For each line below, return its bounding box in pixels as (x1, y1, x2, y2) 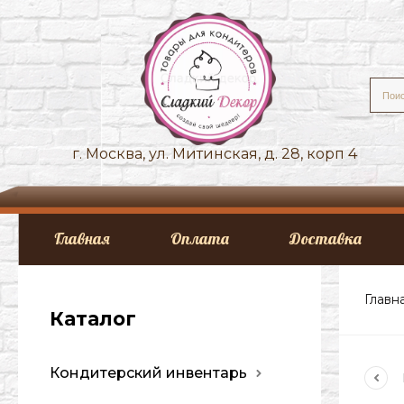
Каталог (50, 308, 136, 330)
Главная (54, 228, 110, 249)
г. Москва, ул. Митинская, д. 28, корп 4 (72, 145, 357, 163)
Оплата (170, 228, 229, 249)
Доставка (289, 228, 362, 249)
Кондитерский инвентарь (50, 364, 247, 381)
